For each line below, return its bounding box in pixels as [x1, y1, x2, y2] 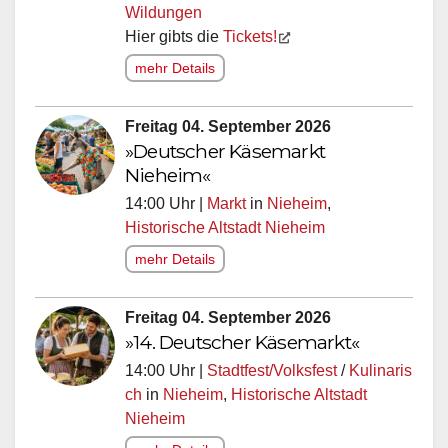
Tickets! [223, 27, 277, 45]
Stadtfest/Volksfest [207, 361, 337, 379]
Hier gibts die [125, 27, 223, 45]
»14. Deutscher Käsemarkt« [125, 329, 359, 354]
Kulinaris [349, 361, 412, 379]
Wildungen [125, 3, 202, 21]
